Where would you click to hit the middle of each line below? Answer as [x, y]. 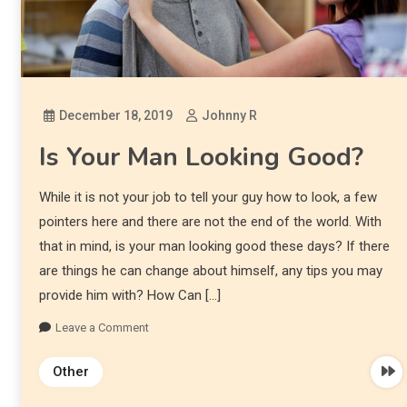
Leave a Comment [102, 327]
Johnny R [229, 115]
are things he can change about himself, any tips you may [210, 270]
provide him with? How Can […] [129, 295]
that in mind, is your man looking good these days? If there [214, 246]
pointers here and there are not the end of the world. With [210, 221]
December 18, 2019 [115, 115]
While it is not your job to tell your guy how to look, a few [208, 197]
